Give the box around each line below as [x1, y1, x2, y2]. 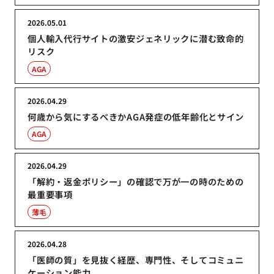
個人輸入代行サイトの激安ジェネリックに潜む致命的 [28, 32, 244, 45]
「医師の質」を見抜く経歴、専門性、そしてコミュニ [28, 253, 244, 267]
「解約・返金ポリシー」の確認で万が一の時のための [28, 175, 244, 188]
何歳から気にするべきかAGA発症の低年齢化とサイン [28, 109, 245, 123]
